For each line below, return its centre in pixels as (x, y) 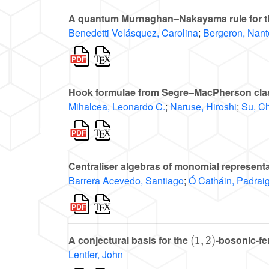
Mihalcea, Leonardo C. (117, 107)
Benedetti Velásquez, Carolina (133, 33)
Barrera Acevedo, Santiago (126, 181)
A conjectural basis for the (129, 240)
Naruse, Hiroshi (203, 107)
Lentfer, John (96, 255)
